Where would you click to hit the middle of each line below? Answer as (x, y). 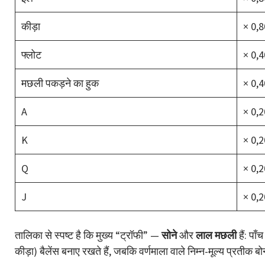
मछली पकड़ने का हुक (60, 83)
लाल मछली (216, 235)
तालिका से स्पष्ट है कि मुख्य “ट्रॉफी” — (88, 235)
